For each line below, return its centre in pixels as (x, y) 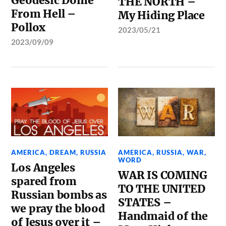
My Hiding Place (161, 15)
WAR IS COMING (163, 175)
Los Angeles (43, 167)
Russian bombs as (59, 195)
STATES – (145, 202)
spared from (44, 181)
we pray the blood (58, 208)
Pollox (29, 27)
